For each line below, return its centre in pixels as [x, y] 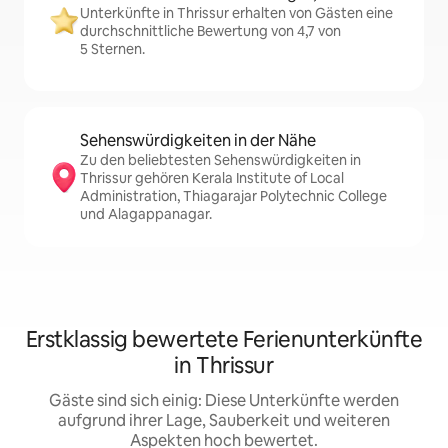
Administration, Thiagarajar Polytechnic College [233, 196]
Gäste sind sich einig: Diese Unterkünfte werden [224, 401]
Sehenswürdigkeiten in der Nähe [198, 141]
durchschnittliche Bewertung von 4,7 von [210, 31]
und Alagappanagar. [146, 214]
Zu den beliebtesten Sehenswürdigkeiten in [220, 160]
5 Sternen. [112, 49]
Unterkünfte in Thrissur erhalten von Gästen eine [236, 13]
